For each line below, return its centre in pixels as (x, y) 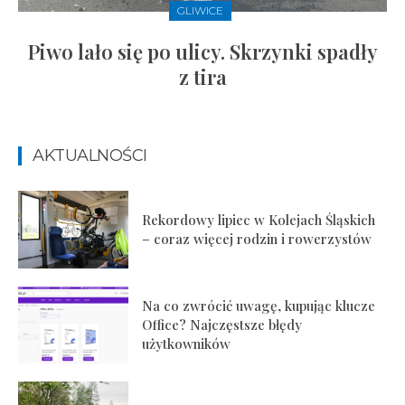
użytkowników (187, 344)
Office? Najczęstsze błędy (222, 325)
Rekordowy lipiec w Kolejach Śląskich (259, 219)
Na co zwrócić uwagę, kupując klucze (259, 306)
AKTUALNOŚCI (90, 156)
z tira (202, 77)
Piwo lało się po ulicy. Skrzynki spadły (202, 52)
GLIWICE (200, 11)
